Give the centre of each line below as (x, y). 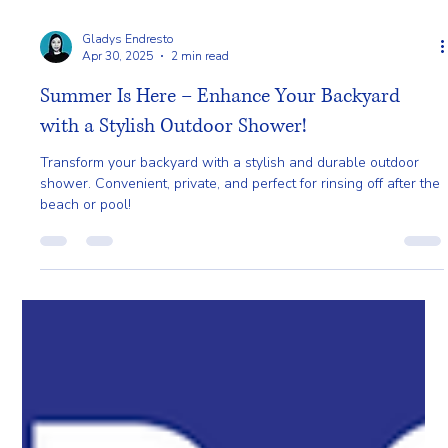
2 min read (200, 416)
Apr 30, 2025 (118, 416)
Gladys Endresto (128, 398)
